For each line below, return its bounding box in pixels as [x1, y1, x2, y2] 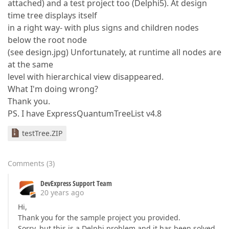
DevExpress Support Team [40, 178, 112, 188]
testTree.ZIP [22, 128, 62, 138]
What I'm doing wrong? [8, 83, 98, 95]
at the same [8, 59, 53, 70]
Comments [8, 158, 44, 168]
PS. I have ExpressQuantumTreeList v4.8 [8, 108, 162, 119]
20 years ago [40, 188, 84, 197]
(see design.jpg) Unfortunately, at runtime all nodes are [8, 47, 221, 58]
